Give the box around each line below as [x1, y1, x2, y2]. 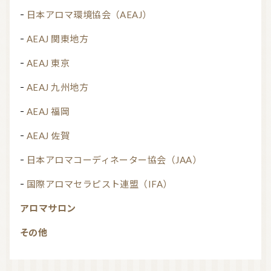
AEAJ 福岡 [33, 106, 70, 117]
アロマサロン [29, 203, 76, 214]
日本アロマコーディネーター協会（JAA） [36, 154, 202, 166]
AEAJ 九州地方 [33, 82, 89, 93]
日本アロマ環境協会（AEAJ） [36, 9, 152, 21]
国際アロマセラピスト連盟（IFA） [36, 178, 172, 190]
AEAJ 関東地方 [33, 33, 89, 45]
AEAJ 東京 [33, 57, 70, 69]
